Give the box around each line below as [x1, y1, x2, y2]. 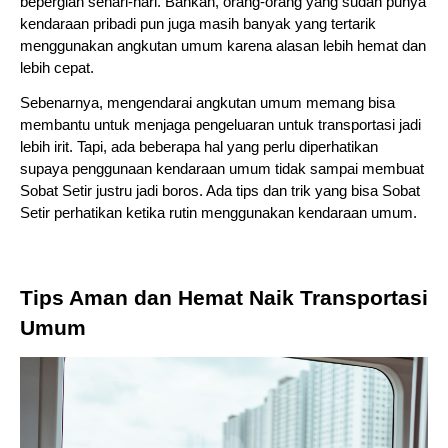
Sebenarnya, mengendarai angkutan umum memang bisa [20, 95, 395, 112]
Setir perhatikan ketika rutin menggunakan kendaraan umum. [20, 205, 417, 222]
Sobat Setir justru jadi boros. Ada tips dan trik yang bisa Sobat [20, 183, 420, 200]
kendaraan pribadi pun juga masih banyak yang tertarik [20, 16, 376, 32]
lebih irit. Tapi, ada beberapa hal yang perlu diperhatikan [20, 139, 378, 156]
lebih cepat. [20, 60, 94, 76]
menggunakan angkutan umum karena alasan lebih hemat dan [20, 38, 426, 54]
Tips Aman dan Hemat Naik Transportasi [20, 285, 428, 310]
